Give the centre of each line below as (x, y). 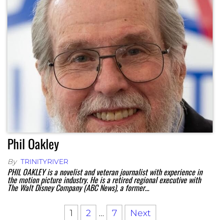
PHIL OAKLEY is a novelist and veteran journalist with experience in (105, 172)
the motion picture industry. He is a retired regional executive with (104, 179)
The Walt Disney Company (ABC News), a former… (78, 187)
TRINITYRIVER (44, 161)
